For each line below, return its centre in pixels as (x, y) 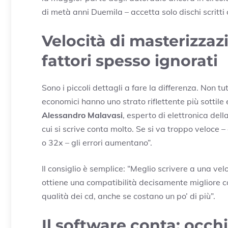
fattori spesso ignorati (130, 61)
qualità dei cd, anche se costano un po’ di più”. (129, 196)
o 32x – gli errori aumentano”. (97, 143)
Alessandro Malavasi (82, 115)
